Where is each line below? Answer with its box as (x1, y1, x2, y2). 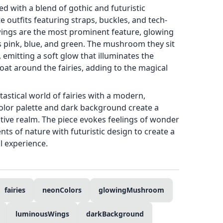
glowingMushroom (99, 185, 164, 195)
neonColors (42, 185, 82, 195)
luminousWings (15, 209, 69, 219)
